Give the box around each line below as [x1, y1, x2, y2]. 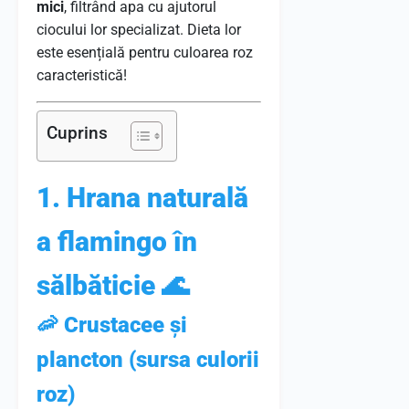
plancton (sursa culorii [37, 347, 259, 372]
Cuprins [47, 122, 108, 144]
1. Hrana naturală [37, 182, 248, 214]
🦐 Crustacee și [37, 312, 187, 338]
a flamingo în [37, 225, 197, 257]
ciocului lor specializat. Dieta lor [37, 21, 241, 38]
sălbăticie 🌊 [37, 269, 189, 301]
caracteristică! [37, 67, 127, 84]
